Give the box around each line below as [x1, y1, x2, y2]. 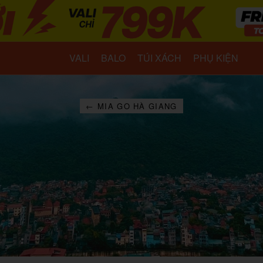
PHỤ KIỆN [193, 51, 238, 65]
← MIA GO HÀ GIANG [86, 100, 177, 112]
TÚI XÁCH [137, 51, 181, 65]
